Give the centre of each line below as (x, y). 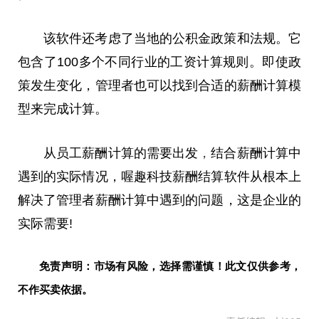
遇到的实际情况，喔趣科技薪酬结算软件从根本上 (159, 176)
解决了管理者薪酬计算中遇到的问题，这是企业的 (159, 200)
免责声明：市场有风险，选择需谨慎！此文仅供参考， (170, 266)
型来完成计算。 (63, 109)
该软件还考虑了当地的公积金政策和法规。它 (172, 38)
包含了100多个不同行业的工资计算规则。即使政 (159, 62)
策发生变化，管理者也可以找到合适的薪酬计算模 (159, 85)
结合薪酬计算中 (256, 153)
